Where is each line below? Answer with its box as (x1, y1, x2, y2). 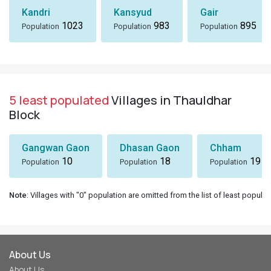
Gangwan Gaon (22, 142, 90, 154)
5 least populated (9, 92, 109, 108)
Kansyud (114, 7, 152, 18)
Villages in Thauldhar (109, 92, 232, 108)
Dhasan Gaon (120, 142, 180, 154)
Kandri (22, 7, 50, 18)
